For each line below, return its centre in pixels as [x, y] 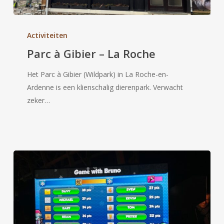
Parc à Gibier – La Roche [91, 53]
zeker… [39, 100]
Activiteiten [47, 35]
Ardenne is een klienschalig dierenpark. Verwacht [105, 87]
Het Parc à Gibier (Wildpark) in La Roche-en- [98, 74]
